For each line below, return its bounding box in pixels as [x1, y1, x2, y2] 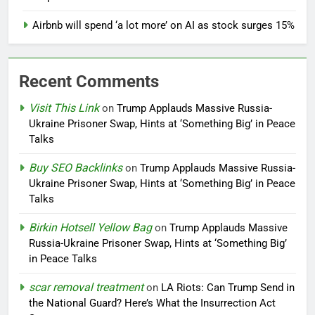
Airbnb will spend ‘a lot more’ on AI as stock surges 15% [32, 19, 295, 32]
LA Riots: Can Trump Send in [161, 281, 295, 295]
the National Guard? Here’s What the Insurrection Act [29, 297, 276, 310]
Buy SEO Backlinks [29, 161, 122, 175]
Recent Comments [19, 72, 159, 92]
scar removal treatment [29, 281, 143, 295]
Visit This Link [29, 101, 99, 115]
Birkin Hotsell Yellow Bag [29, 221, 152, 235]
